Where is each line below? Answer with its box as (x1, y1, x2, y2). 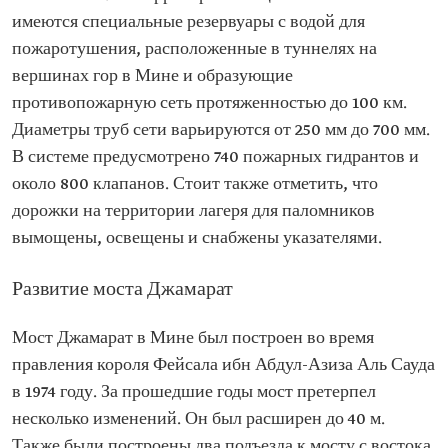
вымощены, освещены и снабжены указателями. (12, 227, 382, 249)
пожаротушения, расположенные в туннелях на (12, 38, 377, 60)
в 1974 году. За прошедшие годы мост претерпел (12, 381, 376, 403)
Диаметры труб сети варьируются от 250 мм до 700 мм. (12, 119, 430, 141)
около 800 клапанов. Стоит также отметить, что (12, 173, 378, 195)
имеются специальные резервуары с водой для (12, 11, 365, 33)
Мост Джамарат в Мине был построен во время (12, 327, 374, 349)
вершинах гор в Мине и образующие (12, 65, 293, 87)
